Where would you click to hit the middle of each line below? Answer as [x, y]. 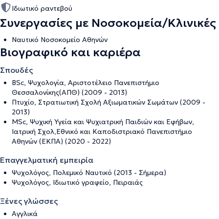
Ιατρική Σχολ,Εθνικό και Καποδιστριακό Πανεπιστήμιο [102, 131]
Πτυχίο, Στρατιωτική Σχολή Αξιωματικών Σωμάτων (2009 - [109, 102]
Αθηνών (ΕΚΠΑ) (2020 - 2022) [61, 141]
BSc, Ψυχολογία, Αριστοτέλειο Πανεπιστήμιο [86, 82]
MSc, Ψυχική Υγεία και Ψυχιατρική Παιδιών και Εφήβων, [103, 121]
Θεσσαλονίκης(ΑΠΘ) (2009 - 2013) [69, 92]
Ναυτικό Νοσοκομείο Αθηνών [60, 39]
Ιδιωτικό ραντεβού [42, 8]
